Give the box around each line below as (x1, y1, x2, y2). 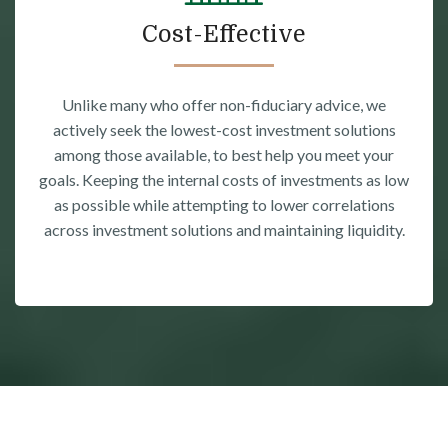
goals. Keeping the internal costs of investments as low (39, 170, 409, 190)
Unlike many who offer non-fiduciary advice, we (62, 95, 386, 115)
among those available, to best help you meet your (54, 145, 394, 165)
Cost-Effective (142, 21, 306, 49)
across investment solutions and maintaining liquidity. (43, 220, 405, 240)
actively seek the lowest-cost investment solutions (52, 120, 396, 140)
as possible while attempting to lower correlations (53, 195, 395, 215)
